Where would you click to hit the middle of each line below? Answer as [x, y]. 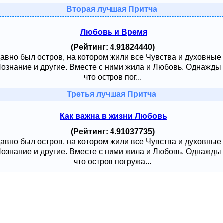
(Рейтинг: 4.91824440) [112, 47]
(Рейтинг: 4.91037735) [112, 131]
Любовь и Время [113, 32]
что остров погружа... [112, 161]
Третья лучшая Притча [111, 94]
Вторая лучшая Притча [111, 9]
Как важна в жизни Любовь [113, 116]
